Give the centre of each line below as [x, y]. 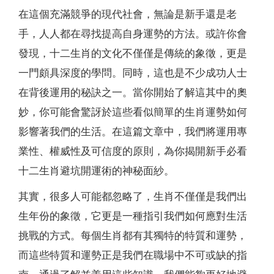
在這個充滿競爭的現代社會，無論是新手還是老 [128, 14]
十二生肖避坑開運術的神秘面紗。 [96, 171]
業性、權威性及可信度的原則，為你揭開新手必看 [133, 151]
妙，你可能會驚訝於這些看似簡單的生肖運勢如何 [133, 112]
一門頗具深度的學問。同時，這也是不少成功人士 [133, 73]
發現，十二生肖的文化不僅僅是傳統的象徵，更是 [133, 53]
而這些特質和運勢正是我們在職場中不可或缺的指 [133, 255]
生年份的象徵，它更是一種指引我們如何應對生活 [133, 216]
